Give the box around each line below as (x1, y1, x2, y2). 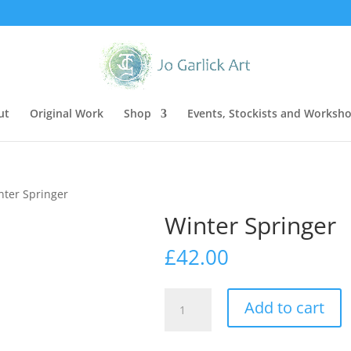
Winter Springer (165, 209, 337, 241)
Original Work (30, 105, 103, 121)
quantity (164, 325, 208, 340)
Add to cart (244, 297, 325, 318)
